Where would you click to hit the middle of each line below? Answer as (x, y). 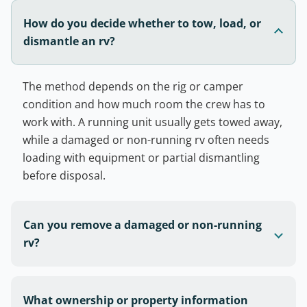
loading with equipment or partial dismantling (141, 158)
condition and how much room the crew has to (144, 105)
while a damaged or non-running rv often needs (146, 140)
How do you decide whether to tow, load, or (142, 24)
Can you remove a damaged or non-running (143, 225)
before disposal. (64, 176)
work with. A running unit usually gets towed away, (152, 122)
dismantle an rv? (69, 41)
